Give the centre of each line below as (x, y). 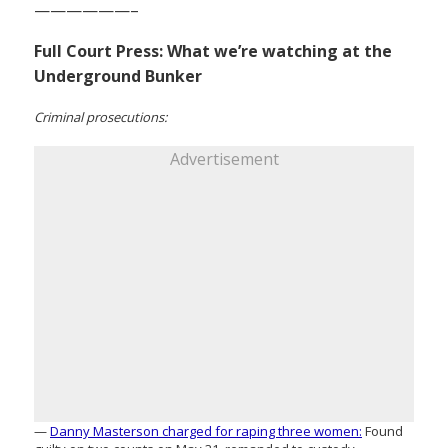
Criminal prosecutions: (100, 117)
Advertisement (224, 159)
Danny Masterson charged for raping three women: (206, 431)
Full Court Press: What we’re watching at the (213, 51)
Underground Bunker (118, 76)
